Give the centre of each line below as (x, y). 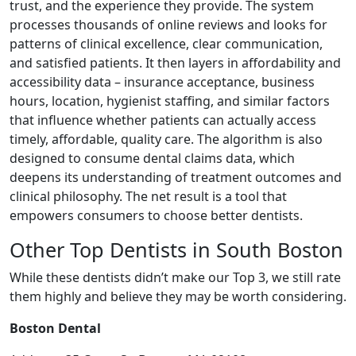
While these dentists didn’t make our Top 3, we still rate (175, 277)
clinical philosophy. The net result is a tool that (148, 196)
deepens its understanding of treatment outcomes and (176, 177)
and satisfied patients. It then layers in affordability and (175, 62)
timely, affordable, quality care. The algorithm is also (166, 139)
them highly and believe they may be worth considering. (178, 296)
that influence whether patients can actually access (163, 120)
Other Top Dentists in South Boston (176, 249)
